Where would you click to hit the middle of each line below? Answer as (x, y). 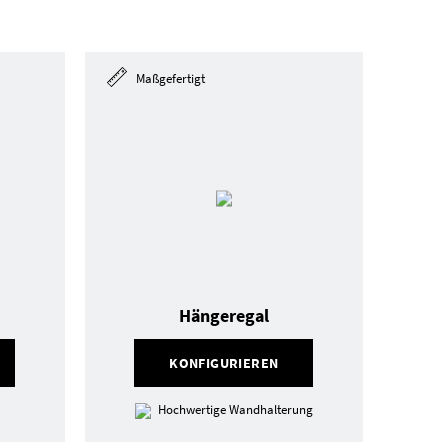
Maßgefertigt (168, 79)
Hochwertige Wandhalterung (235, 409)
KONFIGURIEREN (224, 363)
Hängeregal (223, 315)
